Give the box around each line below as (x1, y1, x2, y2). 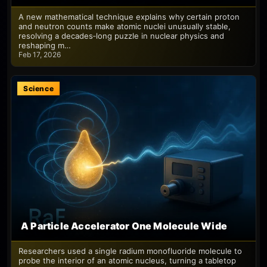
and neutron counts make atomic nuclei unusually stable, (18, 21, 231, 31)
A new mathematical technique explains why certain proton (18, 11, 240, 21)
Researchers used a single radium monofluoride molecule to (18, 246, 242, 256)
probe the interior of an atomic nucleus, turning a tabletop (18, 256, 236, 266)
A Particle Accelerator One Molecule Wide (21, 220, 227, 232)
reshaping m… (18, 40, 71, 50)
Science (23, 83, 54, 93)
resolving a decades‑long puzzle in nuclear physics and (18, 30, 224, 41)
